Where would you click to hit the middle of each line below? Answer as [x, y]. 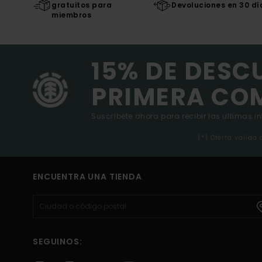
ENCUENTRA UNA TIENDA [87, 177]
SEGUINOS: [58, 242]
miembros [71, 15]
